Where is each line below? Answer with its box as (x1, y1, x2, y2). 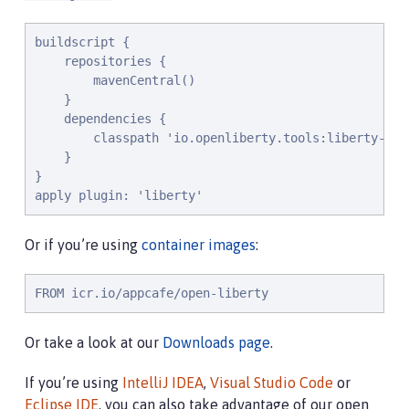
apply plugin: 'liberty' (35, 188, 203, 203)
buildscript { (35, 35, 130, 49)
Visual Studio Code (210, 374, 333, 391)
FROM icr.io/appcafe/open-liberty (35, 286, 268, 300)
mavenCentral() (35, 73, 195, 88)
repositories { (35, 54, 166, 68)
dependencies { (35, 111, 166, 126)
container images (142, 236, 256, 253)
